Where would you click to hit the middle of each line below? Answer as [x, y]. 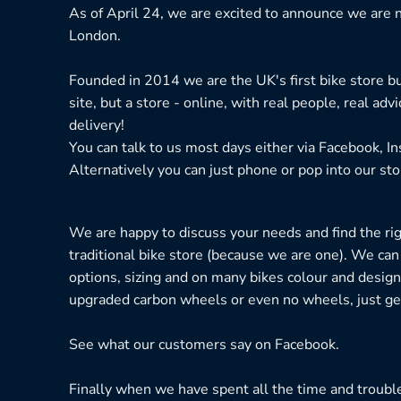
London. [95, 35]
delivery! [97, 125]
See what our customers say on [172, 345]
